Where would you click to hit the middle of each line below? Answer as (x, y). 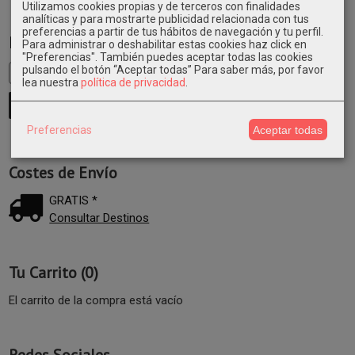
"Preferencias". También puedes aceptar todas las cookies (168, 57)
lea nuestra (52, 83)
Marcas (33, 43)
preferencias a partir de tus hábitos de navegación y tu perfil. (173, 32)
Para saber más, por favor (259, 70)
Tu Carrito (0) (53, 273)
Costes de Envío (63, 173)
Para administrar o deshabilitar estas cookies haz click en (164, 45)
